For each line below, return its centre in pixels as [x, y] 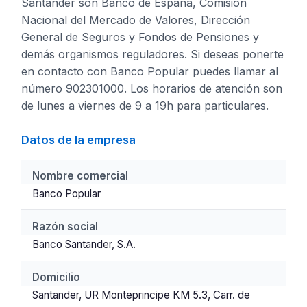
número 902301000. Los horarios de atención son [151, 88]
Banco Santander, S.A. [84, 244]
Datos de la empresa [78, 139]
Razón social [65, 226]
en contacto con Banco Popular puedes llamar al [149, 71]
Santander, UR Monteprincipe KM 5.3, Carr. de [141, 295]
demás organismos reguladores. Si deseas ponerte [152, 54]
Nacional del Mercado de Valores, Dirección [135, 20]
